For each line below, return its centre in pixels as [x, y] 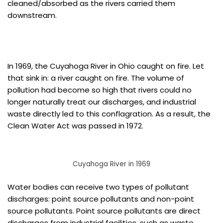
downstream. [33, 15]
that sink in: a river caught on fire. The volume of [96, 78]
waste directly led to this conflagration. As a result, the [109, 114]
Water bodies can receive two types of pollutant [98, 187]
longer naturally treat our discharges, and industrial [102, 102]
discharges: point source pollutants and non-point [101, 199]
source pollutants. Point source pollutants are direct [104, 211]
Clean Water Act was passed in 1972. [76, 126]
